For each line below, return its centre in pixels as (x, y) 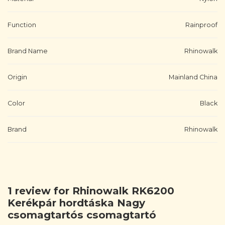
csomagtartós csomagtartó (82, 215)
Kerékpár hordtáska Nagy (76, 203)
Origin (17, 77)
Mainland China (193, 77)
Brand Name (28, 51)
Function (22, 25)
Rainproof (201, 25)
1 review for (40, 191)
